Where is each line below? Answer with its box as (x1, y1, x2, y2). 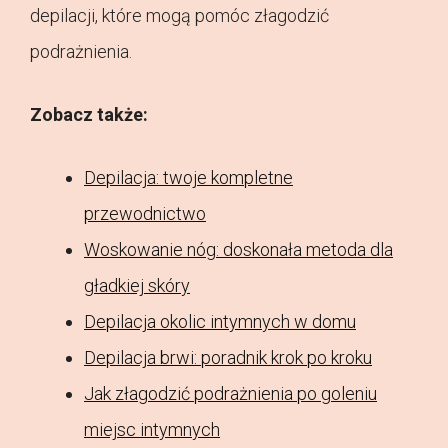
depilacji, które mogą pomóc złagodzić (30, 5, 329, 27)
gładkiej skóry (84, 275, 190, 297)
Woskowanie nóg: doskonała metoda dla (84, 239, 393, 261)
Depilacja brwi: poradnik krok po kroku (84, 347, 372, 369)
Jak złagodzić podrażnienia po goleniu (84, 383, 377, 405)
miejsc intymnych (84, 419, 220, 441)
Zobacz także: (30, 104, 148, 126)
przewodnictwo (84, 203, 206, 225)
